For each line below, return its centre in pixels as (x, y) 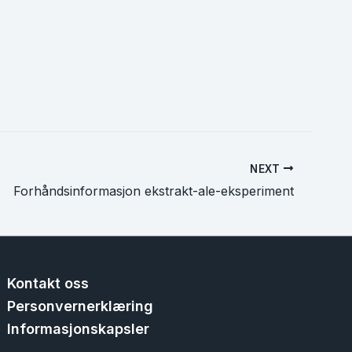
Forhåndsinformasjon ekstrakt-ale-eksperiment (154, 191)
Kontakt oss (48, 284)
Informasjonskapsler (79, 329)
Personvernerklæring (81, 306)
